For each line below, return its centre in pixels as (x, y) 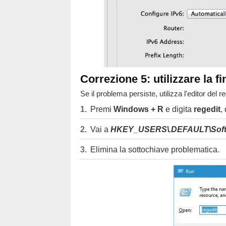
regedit (207, 109)
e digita (178, 109)
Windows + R (138, 109)
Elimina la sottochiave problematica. (155, 149)
